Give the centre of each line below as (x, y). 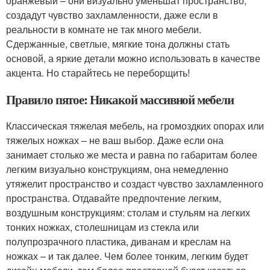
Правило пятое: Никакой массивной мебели (120, 99)
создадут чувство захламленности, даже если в (112, 14)
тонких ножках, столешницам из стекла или (102, 227)
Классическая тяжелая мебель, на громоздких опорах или (135, 125)
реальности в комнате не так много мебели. (104, 29)
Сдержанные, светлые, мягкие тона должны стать (118, 43)
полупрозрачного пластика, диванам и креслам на (118, 241)
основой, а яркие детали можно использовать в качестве (133, 58)
